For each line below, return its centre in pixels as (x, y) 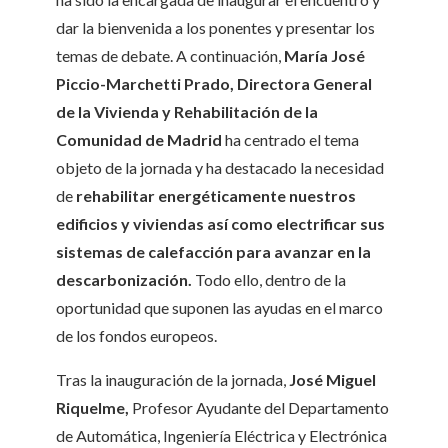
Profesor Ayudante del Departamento (259, 407)
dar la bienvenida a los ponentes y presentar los (215, 27)
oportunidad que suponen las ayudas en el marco (219, 307)
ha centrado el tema (292, 139)
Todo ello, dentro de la (269, 279)
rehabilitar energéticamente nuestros (216, 195)
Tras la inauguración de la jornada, (171, 379)
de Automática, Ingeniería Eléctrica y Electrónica (221, 435)
